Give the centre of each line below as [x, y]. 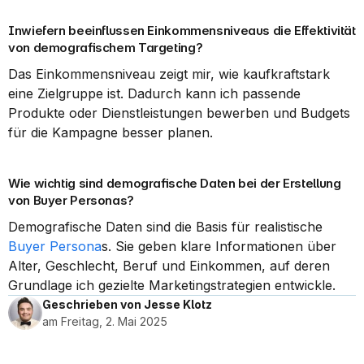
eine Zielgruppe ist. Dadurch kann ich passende [154, 93]
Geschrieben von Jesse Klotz [127, 304]
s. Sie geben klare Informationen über [219, 246]
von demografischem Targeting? [106, 48]
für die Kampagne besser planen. [110, 132]
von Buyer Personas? [71, 200]
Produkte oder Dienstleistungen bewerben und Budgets [179, 113]
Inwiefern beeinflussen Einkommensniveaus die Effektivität [182, 30]
